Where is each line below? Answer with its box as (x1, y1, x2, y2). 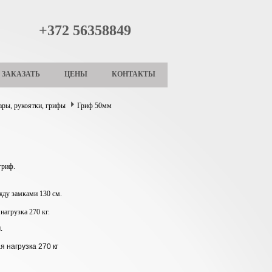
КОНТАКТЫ (112, 70, 155, 78)
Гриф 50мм (77, 101, 112, 110)
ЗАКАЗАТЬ (2, 70, 40, 78)
